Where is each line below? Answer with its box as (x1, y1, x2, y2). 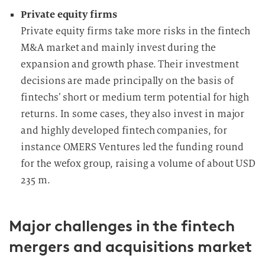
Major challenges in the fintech (9, 216, 235, 235)
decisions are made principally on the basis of (21, 75, 234, 87)
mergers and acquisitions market (9, 237, 252, 256)
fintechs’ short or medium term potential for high (21, 91, 250, 104)
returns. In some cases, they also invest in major (21, 108, 245, 120)
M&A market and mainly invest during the (21, 41, 216, 54)
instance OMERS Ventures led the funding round (21, 141, 244, 153)
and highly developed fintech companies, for (21, 124, 227, 137)
